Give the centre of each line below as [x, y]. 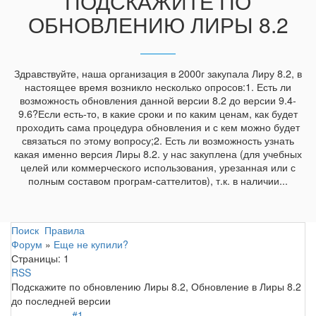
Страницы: [36, 258]
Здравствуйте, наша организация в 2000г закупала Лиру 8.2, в [158, 74]
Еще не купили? [91, 244]
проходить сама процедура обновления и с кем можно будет [158, 127]
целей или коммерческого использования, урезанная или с [158, 168]
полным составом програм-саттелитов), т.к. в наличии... [158, 181]
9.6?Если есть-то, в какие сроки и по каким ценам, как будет [158, 114]
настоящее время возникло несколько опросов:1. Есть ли [158, 87]
